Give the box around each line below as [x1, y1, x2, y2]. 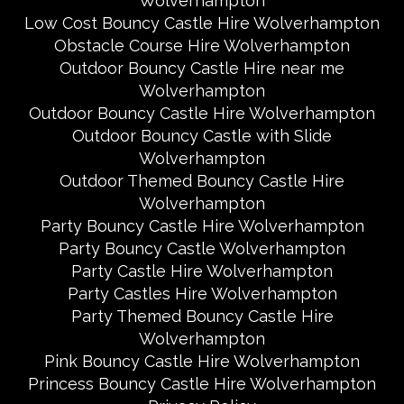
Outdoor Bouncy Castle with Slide [72, 126, 332, 145]
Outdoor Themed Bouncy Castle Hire [60, 171, 344, 190]
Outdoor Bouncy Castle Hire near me [60, 59, 344, 78]
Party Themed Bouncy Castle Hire [70, 307, 334, 326]
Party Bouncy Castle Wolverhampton [59, 239, 345, 258]
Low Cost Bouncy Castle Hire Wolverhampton [24, 14, 380, 32]
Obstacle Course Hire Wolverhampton [54, 36, 350, 55]
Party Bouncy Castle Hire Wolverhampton [40, 216, 364, 235]
